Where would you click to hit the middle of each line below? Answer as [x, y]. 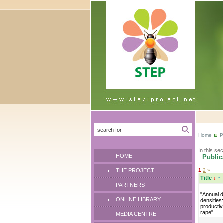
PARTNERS [130, 185]
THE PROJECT [135, 170]
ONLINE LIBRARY [138, 199]
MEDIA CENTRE [136, 214]
